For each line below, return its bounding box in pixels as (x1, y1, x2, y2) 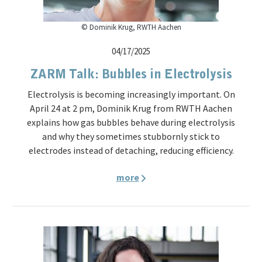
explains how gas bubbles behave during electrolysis (27, 116, 235, 128)
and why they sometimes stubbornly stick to (42, 130, 220, 142)
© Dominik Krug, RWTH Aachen (81, 22, 181, 32)
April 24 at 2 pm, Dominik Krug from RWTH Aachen (30, 102, 232, 114)
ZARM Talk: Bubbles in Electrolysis (30, 68, 232, 81)
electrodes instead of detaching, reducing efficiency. (28, 144, 234, 156)
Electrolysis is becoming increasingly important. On (27, 88, 235, 100)
